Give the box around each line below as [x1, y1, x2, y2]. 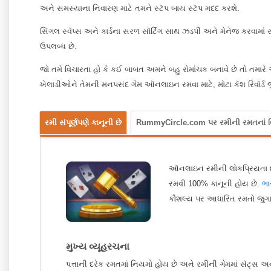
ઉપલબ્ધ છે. [40, 42, 77, 51]
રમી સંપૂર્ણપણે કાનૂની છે [45, 118, 122, 127]
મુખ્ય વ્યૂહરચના [66, 241, 129, 252]
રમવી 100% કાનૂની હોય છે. [169, 179, 262, 188]
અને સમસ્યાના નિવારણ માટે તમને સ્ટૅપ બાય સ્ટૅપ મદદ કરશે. [40, 4, 240, 13]
